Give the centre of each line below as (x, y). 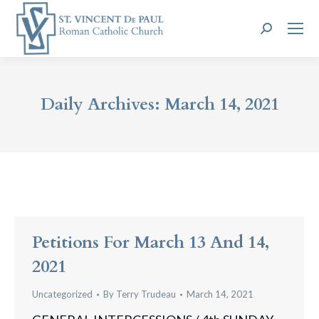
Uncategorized (62, 294)
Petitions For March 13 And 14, (151, 242)
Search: (281, 32)
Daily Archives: (102, 104)
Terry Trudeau (146, 294)
